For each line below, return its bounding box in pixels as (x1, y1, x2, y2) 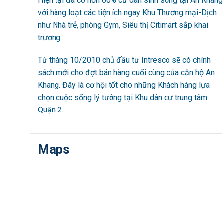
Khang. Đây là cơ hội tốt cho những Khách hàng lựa (37, 80, 210, 90)
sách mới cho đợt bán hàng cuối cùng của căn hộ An (37, 67, 215, 77)
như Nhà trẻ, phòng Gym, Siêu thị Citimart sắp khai (37, 20, 208, 30)
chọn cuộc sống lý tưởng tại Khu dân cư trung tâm (37, 92, 207, 102)
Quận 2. (37, 105, 63, 114)
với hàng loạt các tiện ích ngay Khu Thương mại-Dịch (37, 7, 217, 17)
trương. (37, 32, 62, 42)
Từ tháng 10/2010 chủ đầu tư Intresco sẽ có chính (37, 55, 211, 65)
